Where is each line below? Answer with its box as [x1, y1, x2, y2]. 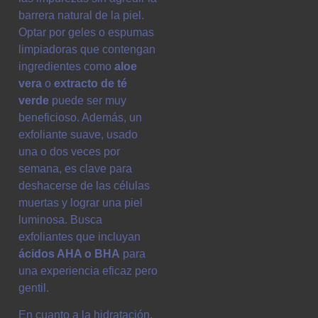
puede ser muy [49, 94, 126, 106]
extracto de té [54, 77, 127, 89]
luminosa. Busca [18, 213, 102, 226]
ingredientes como [18, 60, 114, 72]
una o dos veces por [18, 145, 120, 158]
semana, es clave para [18, 162, 132, 175]
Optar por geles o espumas [18, 26, 154, 38]
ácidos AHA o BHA [18, 247, 120, 260]
